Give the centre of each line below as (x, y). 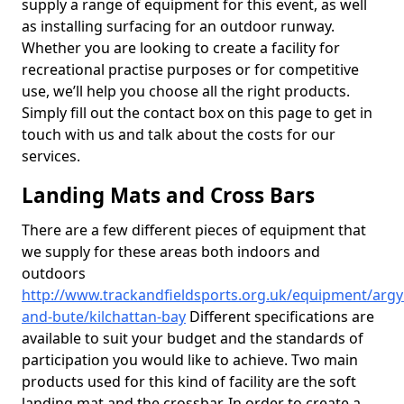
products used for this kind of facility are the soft (189, 381)
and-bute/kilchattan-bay (104, 317)
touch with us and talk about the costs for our (179, 134)
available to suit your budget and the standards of (193, 338)
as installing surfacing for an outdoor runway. (178, 26)
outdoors (54, 273)
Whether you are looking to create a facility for (181, 48)
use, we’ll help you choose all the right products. (186, 91)
